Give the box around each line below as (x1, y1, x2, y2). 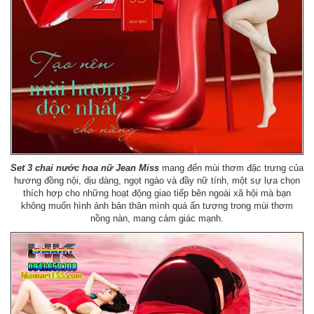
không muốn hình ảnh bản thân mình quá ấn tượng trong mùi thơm (21, 200, 293, 211)
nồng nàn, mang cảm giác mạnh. (90, 212, 224, 224)
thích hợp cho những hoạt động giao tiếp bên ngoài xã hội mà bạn (23, 187, 291, 198)
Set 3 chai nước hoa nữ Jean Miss (11, 162, 159, 173)
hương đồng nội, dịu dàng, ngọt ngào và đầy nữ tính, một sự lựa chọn (14, 175, 300, 186)
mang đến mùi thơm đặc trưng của (159, 162, 303, 173)
